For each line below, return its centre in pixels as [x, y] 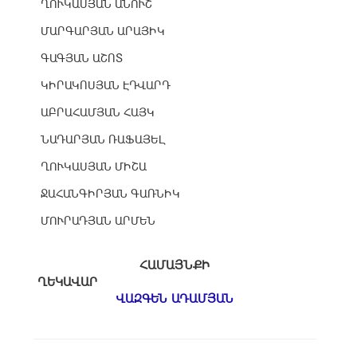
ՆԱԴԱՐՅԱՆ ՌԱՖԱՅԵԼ [103, 139]
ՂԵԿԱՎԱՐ [175, 281]
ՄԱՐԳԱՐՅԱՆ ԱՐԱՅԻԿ [102, 31]
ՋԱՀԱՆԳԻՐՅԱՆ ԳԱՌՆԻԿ [110, 193]
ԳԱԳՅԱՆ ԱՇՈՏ [81, 58]
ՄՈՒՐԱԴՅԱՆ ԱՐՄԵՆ [98, 220]
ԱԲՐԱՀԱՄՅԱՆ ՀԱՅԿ [97, 112]
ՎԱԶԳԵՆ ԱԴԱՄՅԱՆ [175, 298]
